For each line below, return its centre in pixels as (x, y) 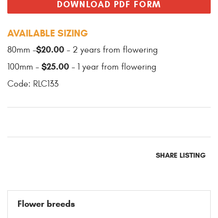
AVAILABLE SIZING (48, 33)
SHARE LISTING (181, 155)
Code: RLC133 (33, 84)
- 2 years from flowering (112, 50)
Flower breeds (46, 204)
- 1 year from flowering (114, 67)
